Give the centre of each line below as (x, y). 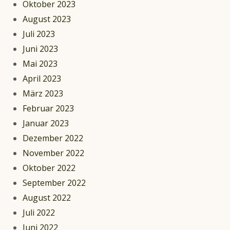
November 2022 (53, 153)
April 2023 (42, 78)
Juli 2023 (39, 34)
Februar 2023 (48, 108)
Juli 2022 (39, 212)
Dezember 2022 (53, 138)
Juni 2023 (40, 49)
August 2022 (47, 197)
